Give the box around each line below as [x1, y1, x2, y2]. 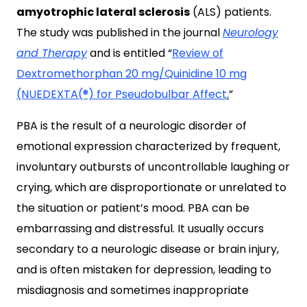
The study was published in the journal [16, 25, 223, 41]
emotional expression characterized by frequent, [16, 138, 280, 155]
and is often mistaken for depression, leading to [16, 262, 271, 278]
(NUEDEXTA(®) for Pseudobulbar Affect [16, 86, 227, 103]
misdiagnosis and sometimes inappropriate [16, 282, 249, 299]
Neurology [223, 25, 278, 41]
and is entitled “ [87, 45, 172, 62]
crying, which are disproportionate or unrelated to [16, 180, 286, 196]
